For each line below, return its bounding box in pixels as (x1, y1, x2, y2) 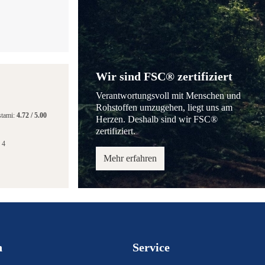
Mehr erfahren (104, 153, 157, 163)
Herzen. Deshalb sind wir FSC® (96, 114, 218, 124)
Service (132, 241, 170, 254)
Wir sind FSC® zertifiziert (96, 70, 232, 83)
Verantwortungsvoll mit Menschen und (96, 91, 241, 101)
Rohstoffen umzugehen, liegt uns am (96, 102, 232, 112)
